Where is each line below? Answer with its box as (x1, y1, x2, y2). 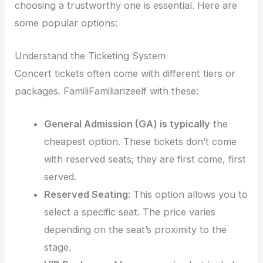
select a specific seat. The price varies (43, 206, 215, 218)
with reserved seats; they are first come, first (43, 153, 246, 166)
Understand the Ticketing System (15, 49, 166, 62)
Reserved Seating (43, 188, 128, 201)
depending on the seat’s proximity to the (43, 224, 227, 236)
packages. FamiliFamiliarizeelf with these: (15, 85, 199, 97)
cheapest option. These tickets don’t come (43, 136, 237, 148)
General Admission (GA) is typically (43, 118, 210, 130)
